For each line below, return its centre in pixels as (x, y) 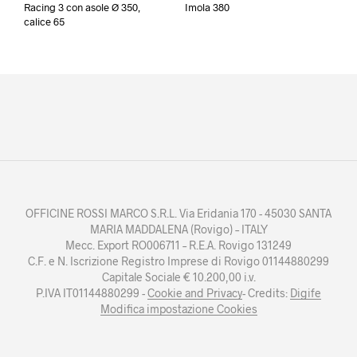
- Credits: (266, 292)
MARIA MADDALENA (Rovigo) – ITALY (178, 229)
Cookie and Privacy (195, 292)
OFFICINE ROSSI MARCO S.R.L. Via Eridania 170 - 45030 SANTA (178, 213)
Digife (306, 292)
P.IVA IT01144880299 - (92, 292)
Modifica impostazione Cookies (178, 308)
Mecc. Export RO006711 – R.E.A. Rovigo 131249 (178, 245)
